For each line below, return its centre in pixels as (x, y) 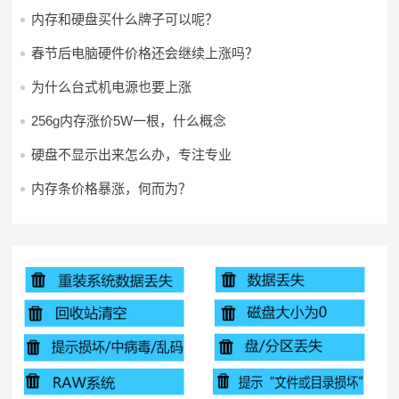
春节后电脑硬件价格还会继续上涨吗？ (145, 53)
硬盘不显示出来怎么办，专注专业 (132, 155)
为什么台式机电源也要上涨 (112, 87)
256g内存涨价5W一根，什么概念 (129, 121)
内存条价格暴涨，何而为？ (112, 188)
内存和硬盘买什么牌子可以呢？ (125, 19)
